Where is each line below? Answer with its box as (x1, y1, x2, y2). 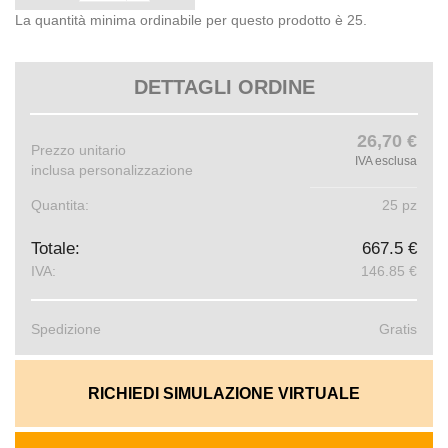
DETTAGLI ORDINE (133, 75, 315, 98)
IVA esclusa (355, 153, 417, 168)
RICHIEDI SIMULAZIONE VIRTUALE (88, 384, 360, 402)
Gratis (379, 320, 417, 337)
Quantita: (31, 196, 89, 213)
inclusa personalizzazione (31, 161, 193, 178)
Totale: (31, 238, 80, 258)
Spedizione (31, 320, 101, 337)
